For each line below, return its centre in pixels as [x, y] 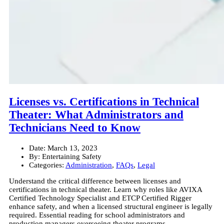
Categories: [46, 165]
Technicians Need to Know [75, 128]
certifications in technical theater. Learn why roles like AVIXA [105, 189]
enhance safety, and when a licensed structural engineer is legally [111, 206]
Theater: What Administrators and [96, 115]
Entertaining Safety [71, 156]
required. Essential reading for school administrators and [97, 215]
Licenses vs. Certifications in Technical [104, 102]
